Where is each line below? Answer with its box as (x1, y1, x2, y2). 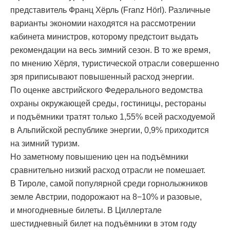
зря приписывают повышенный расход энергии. (10, 72, 194, 82)
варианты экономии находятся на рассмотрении (10, 19, 196, 28)
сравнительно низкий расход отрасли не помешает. (10, 166, 205, 175)
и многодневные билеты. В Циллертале (10, 206, 162, 215)
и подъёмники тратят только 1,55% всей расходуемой (10, 112, 215, 122)
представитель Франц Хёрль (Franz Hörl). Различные (10, 6, 210, 15)
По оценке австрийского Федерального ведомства (10, 86, 203, 95)
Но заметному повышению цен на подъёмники (10, 152, 188, 162)
